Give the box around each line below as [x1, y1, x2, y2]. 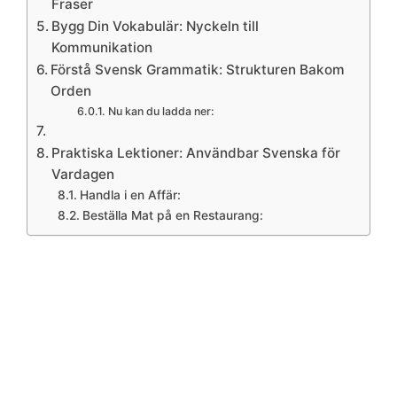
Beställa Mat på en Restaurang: [82, 208, 263, 223]
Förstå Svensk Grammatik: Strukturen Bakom [51, 61, 346, 79]
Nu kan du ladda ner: [107, 105, 214, 119]
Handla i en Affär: [79, 188, 181, 203]
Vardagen [51, 166, 115, 183]
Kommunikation [51, 39, 153, 57]
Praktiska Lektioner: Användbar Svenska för [51, 144, 341, 162]
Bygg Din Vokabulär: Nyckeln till [51, 18, 260, 35]
